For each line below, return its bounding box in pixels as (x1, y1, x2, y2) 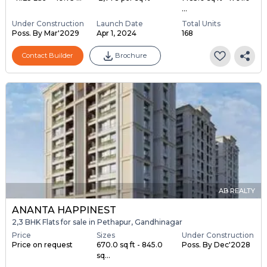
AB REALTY (219, 187, 256, 195)
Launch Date (97, 18, 144, 28)
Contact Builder (21, 51, 73, 60)
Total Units (181, 18, 221, 28)
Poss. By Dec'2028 (181, 240, 250, 249)
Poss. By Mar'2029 (11, 28, 79, 38)
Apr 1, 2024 (97, 28, 137, 38)
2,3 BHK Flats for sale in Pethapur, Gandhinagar (11, 218, 182, 227)
